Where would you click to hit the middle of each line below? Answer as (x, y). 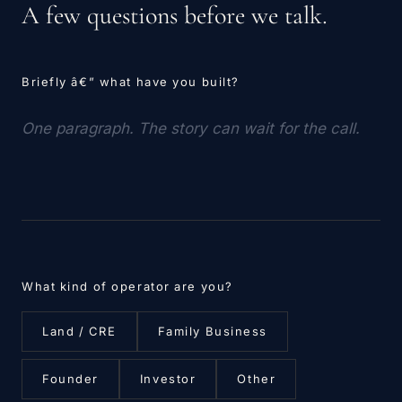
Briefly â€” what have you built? (131, 82)
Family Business (213, 331)
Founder (70, 379)
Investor (168, 379)
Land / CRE (79, 331)
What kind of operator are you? (127, 286)
